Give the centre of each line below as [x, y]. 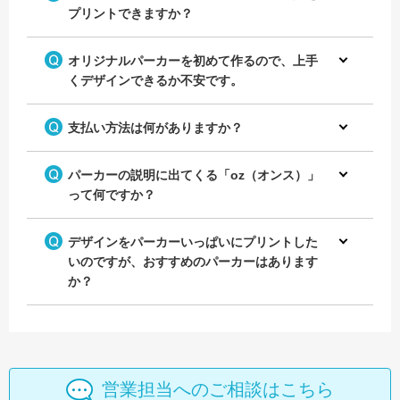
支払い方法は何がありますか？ [155, 127]
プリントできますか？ [130, 13]
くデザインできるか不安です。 [155, 80]
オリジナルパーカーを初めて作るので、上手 [193, 60]
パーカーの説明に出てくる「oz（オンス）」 [194, 175]
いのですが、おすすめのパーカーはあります [193, 261]
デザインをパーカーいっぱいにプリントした [193, 242]
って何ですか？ [112, 194]
